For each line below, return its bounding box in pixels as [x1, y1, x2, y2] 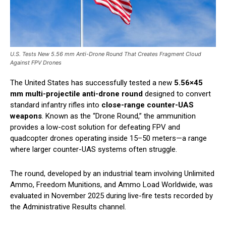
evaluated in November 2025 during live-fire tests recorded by [10, 191, 213, 201]
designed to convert [143, 89, 211, 99]
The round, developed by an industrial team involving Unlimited [10, 169, 214, 179]
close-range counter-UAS [101, 100, 194, 110]
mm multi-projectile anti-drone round [10, 89, 143, 99]
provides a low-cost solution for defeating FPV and [10, 123, 180, 132]
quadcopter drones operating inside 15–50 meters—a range [10, 134, 207, 143]
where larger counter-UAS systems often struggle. [10, 145, 177, 154]
